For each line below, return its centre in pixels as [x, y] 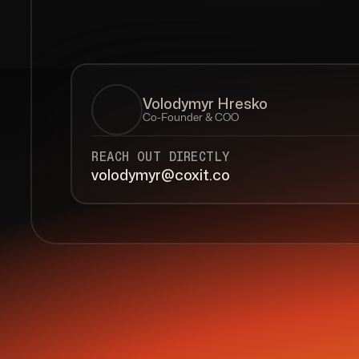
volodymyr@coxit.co [161, 175]
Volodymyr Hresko [206, 104]
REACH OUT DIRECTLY [161, 156]
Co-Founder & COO [191, 117]
